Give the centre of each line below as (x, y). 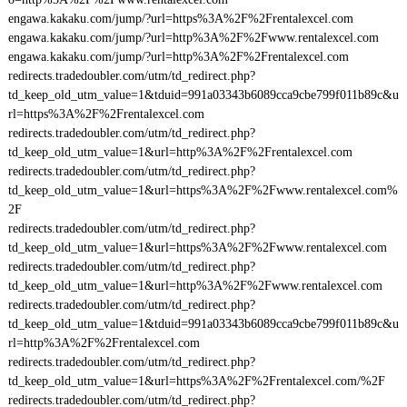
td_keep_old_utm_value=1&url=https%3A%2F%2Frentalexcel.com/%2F (196, 381)
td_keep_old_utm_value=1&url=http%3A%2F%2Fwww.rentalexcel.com (195, 286)
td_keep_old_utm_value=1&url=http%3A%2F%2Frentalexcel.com (180, 152)
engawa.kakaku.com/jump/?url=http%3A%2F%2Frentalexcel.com (178, 57)
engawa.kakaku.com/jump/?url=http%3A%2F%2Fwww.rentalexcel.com (193, 38)
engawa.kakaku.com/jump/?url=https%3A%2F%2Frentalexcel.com (180, 19)
